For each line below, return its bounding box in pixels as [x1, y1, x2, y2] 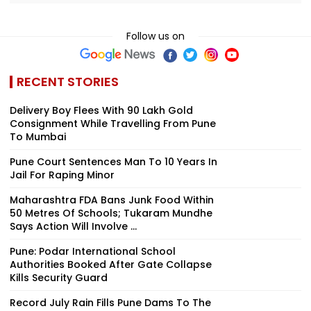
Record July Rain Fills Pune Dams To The [10, 295, 211, 310]
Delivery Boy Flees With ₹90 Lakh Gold [10, 103, 193, 117]
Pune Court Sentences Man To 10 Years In [10, 154, 217, 169]
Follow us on [126, 28, 185, 43]
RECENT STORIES [17, 72, 119, 90]
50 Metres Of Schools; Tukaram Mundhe [10, 205, 212, 220]
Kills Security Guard [10, 270, 108, 285]
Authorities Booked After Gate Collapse [10, 257, 212, 271]
